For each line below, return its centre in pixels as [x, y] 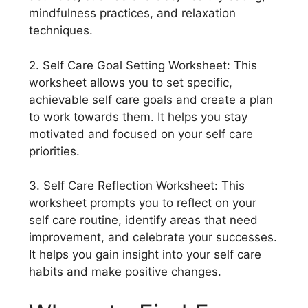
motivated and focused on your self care [141, 134]
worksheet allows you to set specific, [131, 82]
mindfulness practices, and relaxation [132, 13]
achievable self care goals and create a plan [151, 99]
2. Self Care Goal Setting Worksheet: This [143, 65]
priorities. [54, 151]
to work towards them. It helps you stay [138, 117]
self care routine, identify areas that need [143, 220]
